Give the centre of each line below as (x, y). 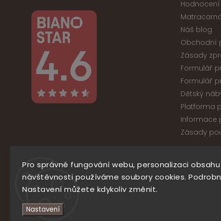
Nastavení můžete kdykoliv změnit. (90, 189)
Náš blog (196, 29)
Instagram (117, 199)
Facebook (89, 199)
